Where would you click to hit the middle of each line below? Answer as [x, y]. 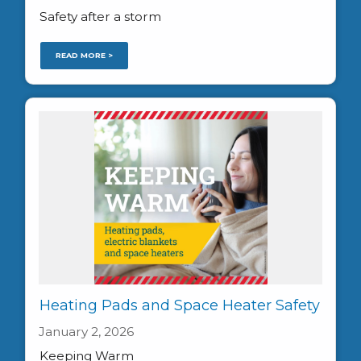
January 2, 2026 [86, 331]
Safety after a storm [100, 16]
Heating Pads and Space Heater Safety [179, 305]
